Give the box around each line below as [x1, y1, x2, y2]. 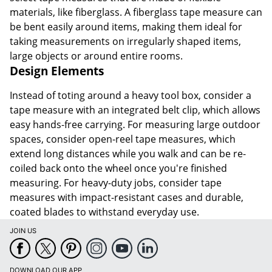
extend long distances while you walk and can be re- [10, 147, 246, 161]
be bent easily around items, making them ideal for [10, 20, 242, 34]
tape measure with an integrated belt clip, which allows [10, 103, 260, 117]
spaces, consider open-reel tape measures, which [10, 132, 236, 146]
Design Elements [10, 63, 104, 79]
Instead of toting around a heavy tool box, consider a [10, 89, 251, 103]
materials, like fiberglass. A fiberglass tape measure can [10, 5, 262, 19]
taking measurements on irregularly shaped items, [10, 35, 241, 49]
